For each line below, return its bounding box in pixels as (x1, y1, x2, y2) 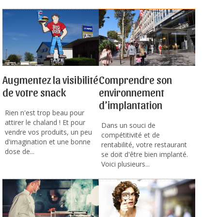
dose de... (5, 146, 34, 156)
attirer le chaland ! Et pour (5, 117, 85, 127)
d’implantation (99, 98, 162, 111)
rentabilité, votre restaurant (101, 139, 187, 149)
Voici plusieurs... (101, 159, 150, 169)
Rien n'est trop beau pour (5, 108, 84, 117)
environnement (99, 85, 164, 98)
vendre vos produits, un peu (5, 127, 92, 137)
